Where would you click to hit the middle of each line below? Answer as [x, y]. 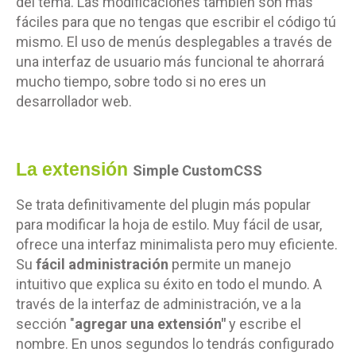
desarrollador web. [74, 101]
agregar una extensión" [150, 323]
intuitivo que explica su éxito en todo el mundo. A [169, 284]
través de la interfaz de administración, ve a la [159, 304]
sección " [45, 323]
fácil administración [102, 264]
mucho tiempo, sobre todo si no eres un [141, 81]
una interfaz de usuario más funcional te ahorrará [170, 61]
